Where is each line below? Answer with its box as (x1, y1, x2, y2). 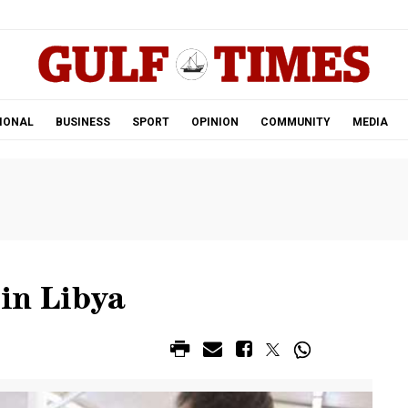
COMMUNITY (260, 116, 331, 128)
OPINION (190, 116, 239, 128)
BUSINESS (55, 116, 110, 128)
